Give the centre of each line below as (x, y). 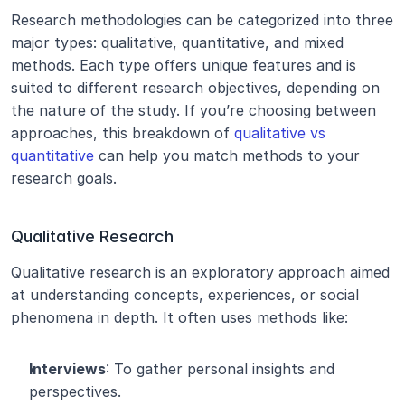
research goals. (64, 178)
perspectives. (75, 391)
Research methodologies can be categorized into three (202, 20)
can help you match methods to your (227, 155)
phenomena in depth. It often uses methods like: (179, 317)
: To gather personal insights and (220, 369)
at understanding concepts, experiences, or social (185, 295)
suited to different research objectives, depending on (195, 88)
